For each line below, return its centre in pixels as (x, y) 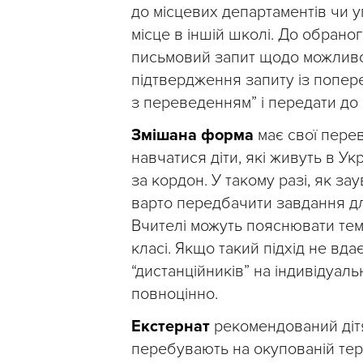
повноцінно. (175, 295)
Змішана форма (194, 136)
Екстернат (173, 327)
